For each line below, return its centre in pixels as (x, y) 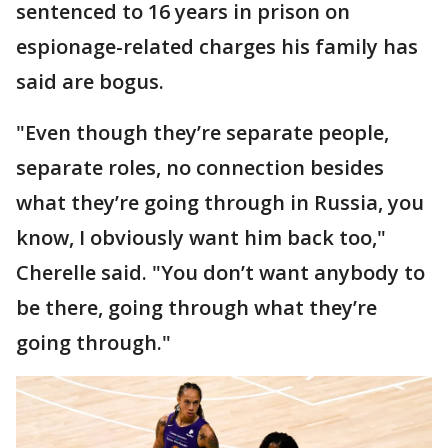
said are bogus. (90, 81)
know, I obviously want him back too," (201, 237)
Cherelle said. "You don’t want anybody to (220, 272)
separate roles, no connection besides (200, 167)
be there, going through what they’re (196, 307)
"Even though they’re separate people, (202, 132)
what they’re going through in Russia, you (220, 202)
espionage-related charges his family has (217, 46)
